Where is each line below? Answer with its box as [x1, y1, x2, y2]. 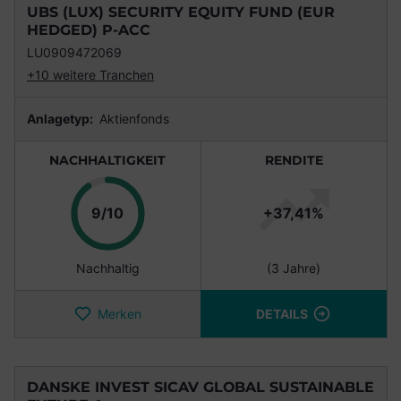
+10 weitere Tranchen [27, 67, 154, 83]
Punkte [123, 203, 172, 221]
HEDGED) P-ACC [27, 21, 150, 39]
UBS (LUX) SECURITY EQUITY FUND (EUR [27, 4, 335, 21]
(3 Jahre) [267, 260, 320, 277]
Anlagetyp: [27, 111, 96, 127]
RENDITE [264, 152, 323, 169]
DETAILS [255, 306, 308, 322]
